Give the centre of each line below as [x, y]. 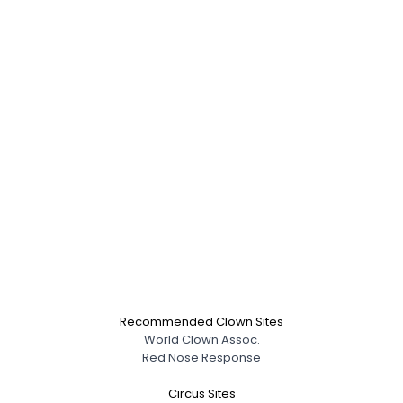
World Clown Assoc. [201, 340]
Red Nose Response [201, 358]
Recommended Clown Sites [201, 322]
